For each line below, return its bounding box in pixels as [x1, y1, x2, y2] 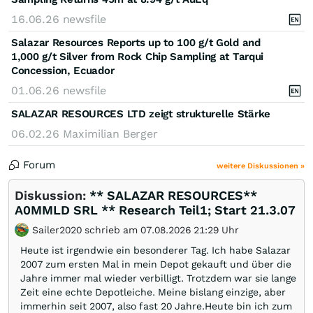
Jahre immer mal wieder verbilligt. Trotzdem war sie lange [20, 272, 296, 284]
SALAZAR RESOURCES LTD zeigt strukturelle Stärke [11, 107, 270, 120]
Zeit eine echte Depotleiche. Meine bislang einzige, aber [20, 286, 286, 298]
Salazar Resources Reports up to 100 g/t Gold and [11, 36, 261, 49]
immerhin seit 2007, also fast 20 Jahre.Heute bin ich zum [20, 300, 292, 312]
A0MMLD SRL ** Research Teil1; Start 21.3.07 [15, 202, 296, 217]
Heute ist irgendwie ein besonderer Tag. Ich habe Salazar [20, 244, 291, 256]
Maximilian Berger [62, 126, 158, 140]
